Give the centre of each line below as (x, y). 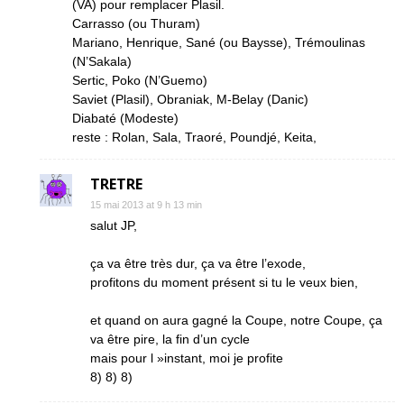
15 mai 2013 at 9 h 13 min (146, 205)
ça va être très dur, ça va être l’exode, (198, 263)
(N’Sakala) (102, 61)
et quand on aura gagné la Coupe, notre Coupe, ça (236, 320)
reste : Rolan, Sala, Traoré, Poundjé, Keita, (194, 137)
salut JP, (114, 225)
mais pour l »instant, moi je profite (187, 358)
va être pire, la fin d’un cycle (170, 339)
